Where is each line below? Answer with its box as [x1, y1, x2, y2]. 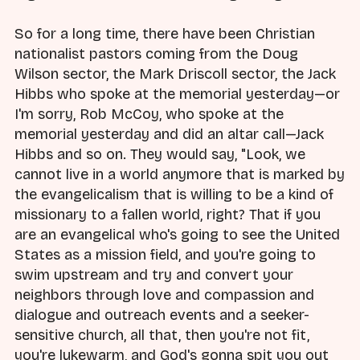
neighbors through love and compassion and [14, 286, 314, 305]
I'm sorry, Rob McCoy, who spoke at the [14, 105, 284, 124]
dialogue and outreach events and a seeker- [14, 306, 309, 325]
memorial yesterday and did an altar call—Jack [14, 125, 324, 144]
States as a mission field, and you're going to [14, 246, 316, 264]
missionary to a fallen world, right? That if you [14, 206, 321, 224]
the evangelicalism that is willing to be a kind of [14, 186, 333, 204]
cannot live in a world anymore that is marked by [14, 166, 345, 184]
